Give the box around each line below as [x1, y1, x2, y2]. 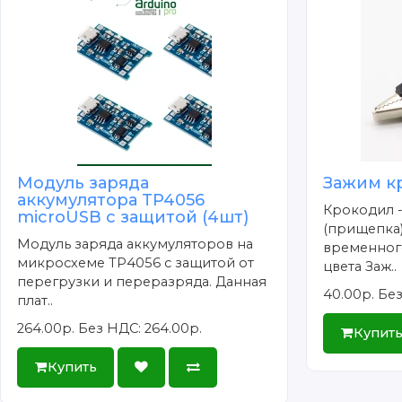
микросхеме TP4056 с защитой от [17, 254, 255, 271]
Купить [47, 358, 97, 375]
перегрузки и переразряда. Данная [17, 273, 267, 290]
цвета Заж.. [323, 258, 398, 275]
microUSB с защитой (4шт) [17, 206, 249, 227]
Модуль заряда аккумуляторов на [17, 235, 254, 252]
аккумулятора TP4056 [17, 189, 205, 210]
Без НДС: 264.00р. [78, 319, 203, 336]
